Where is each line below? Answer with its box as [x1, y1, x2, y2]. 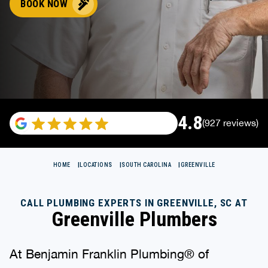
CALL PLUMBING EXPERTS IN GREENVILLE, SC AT [20, 196, 248, 209]
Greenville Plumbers [51, 206, 217, 231]
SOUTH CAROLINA [121, 161, 171, 168]
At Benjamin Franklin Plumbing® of [10, 246, 209, 261]
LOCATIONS [80, 161, 112, 168]
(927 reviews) [202, 117, 258, 129]
